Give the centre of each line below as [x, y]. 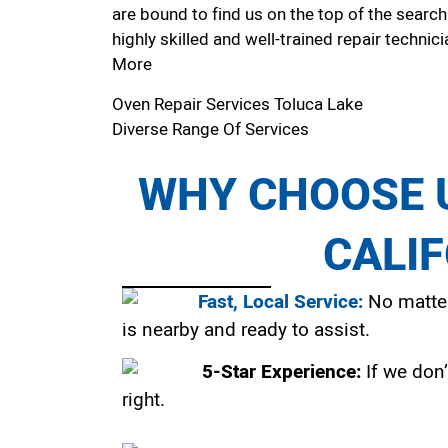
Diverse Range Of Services [210, 129]
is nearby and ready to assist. [246, 330]
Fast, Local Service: [280, 302]
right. [143, 400]
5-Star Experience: [281, 372]
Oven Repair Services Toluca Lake [239, 104]
